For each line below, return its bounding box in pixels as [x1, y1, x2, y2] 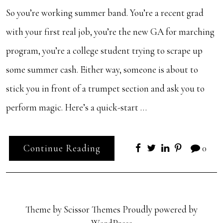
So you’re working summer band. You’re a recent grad [5, 6, 204, 18]
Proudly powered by [120, 203, 198, 215]
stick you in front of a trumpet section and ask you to [5, 82, 205, 94]
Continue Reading [23, 142, 101, 154]
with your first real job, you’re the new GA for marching [5, 25, 215, 37]
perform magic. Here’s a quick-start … [5, 101, 147, 113]
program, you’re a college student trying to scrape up [5, 44, 203, 56]
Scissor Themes [64, 203, 120, 215]
